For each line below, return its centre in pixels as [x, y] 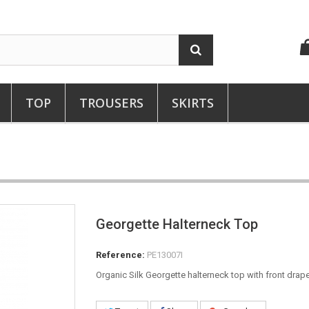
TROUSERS [111, 103]
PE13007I [165, 255]
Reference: [120, 255]
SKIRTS [193, 103]
